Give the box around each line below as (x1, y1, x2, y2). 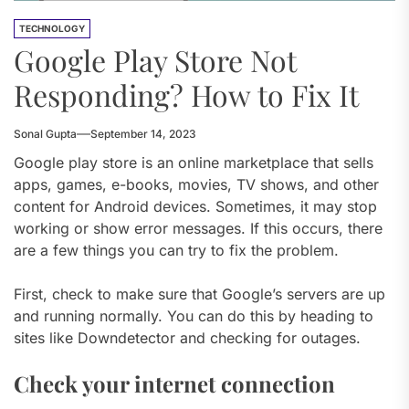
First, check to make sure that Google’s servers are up (14, 284, 385, 303)
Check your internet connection (14, 368, 335, 398)
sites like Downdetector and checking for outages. (14, 328, 361, 347)
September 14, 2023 (90, 126, 196, 141)
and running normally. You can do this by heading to (14, 306, 373, 325)
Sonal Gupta (14, 126, 77, 141)
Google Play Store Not (14, 39, 296, 79)
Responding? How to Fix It (14, 74, 359, 114)
